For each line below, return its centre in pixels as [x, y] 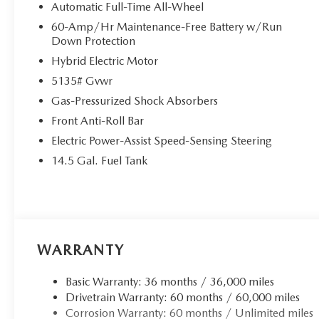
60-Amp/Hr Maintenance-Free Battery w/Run [167, 26]
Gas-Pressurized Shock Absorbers [135, 100]
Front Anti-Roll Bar [98, 120]
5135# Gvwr [82, 80]
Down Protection [94, 41]
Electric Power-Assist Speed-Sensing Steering [162, 140]
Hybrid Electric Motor [105, 61]
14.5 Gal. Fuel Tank [100, 160]
